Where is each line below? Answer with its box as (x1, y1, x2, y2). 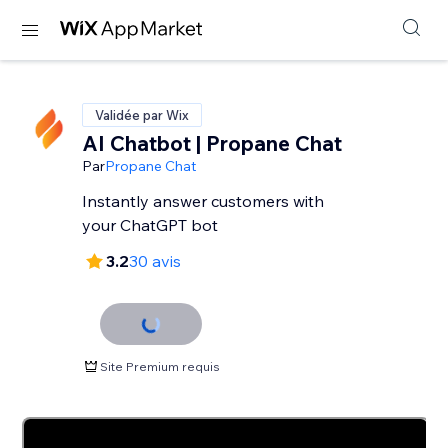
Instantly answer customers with (82, 191, 325, 211)
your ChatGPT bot (82, 215, 219, 235)
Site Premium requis (100, 358, 221, 374)
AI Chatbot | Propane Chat (82, 130, 343, 156)
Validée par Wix (95, 107, 190, 123)
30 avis (129, 251, 182, 271)
